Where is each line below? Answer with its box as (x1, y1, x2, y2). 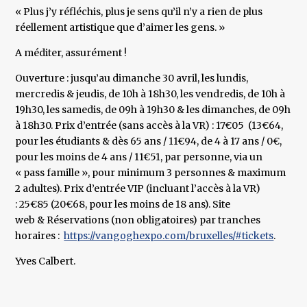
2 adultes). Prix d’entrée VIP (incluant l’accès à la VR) (15, 182, 261, 195)
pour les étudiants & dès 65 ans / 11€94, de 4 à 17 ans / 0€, (15, 135, 282, 148)
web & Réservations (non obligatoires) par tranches (15, 214, 261, 227)
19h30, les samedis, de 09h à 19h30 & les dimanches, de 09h (15, 103, 291, 116)
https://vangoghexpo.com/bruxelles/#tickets (64, 230, 274, 243)
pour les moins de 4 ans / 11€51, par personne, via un (15, 151, 263, 164)
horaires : (15, 230, 64, 243)
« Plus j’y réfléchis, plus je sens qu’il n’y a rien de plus (15, 5, 263, 19)
